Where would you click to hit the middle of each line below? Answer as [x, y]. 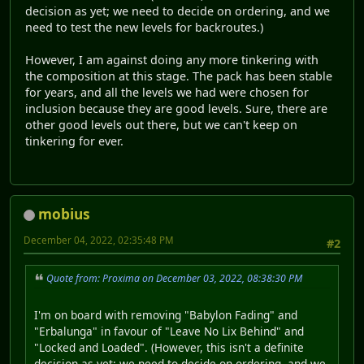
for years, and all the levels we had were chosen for [167, 93]
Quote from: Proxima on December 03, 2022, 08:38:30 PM [174, 279]
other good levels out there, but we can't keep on [161, 125]
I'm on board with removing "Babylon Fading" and [166, 314]
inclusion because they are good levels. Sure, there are [176, 109]
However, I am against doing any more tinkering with [172, 60]
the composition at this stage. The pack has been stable [179, 76]
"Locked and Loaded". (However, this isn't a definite [169, 347]
